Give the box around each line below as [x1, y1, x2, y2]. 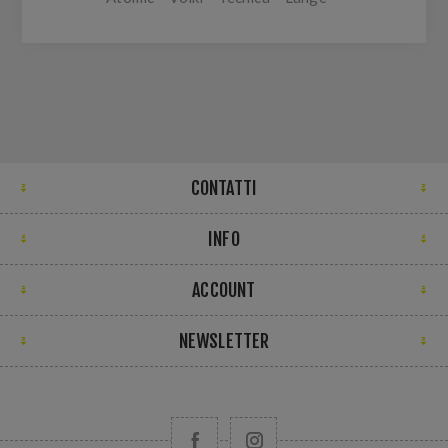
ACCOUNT [192, 279, 256, 301]
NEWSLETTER [178, 330, 270, 352]
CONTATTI [190, 177, 258, 199]
